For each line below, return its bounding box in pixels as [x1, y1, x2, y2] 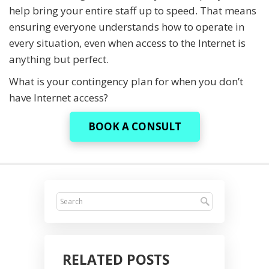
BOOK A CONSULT [88, 119, 181, 133]
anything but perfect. [9, 52, 109, 66]
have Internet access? [9, 90, 108, 104]
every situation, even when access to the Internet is [9, 35, 246, 50]
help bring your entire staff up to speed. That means [9, 3, 256, 17]
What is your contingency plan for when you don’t [9, 74, 243, 88]
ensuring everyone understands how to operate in [9, 19, 244, 34]
